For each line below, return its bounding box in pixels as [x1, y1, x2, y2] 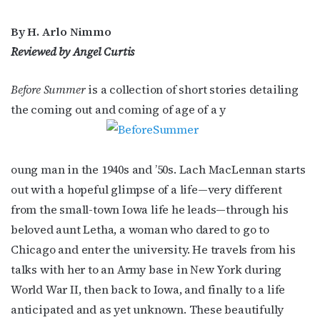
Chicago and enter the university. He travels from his [11, 241, 296, 257]
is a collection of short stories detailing [85, 81, 299, 97]
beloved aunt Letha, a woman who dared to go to [11, 221, 269, 237]
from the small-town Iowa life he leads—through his [11, 201, 289, 217]
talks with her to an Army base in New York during [11, 261, 282, 277]
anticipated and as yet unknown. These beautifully [11, 301, 284, 317]
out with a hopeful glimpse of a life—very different [11, 181, 282, 197]
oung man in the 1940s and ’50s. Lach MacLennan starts [11, 161, 306, 177]
